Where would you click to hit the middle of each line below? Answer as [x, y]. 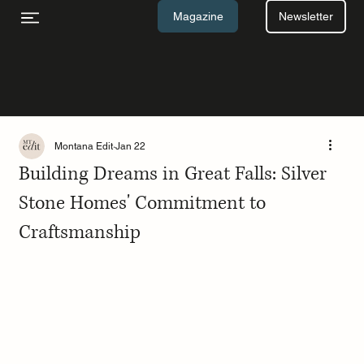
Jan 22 [130, 146]
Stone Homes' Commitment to [142, 203]
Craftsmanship [79, 232]
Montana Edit [83, 146]
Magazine [198, 16]
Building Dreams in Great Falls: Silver [172, 173]
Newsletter [305, 16]
